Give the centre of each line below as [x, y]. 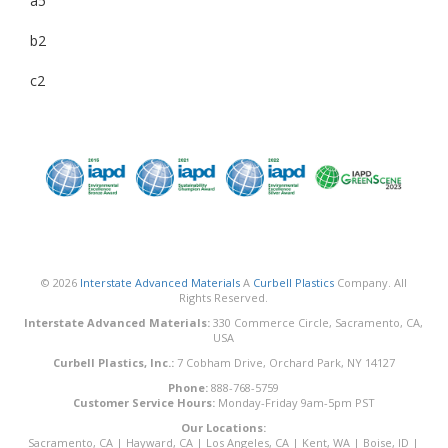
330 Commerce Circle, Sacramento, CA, [317, 322]
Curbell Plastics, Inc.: [113, 362]
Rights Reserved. [224, 297]
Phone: [188, 387]
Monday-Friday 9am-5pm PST [294, 402]
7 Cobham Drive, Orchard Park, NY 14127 [284, 362]
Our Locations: [224, 427]
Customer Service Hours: [143, 402]
